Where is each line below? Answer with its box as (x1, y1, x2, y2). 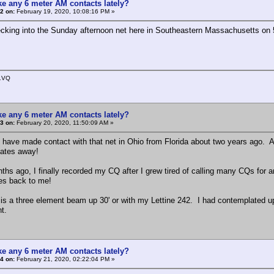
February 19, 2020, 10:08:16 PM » (15, 7, 115, 15)
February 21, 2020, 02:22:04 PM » (15, 255, 115, 262)
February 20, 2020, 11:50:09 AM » (15, 119, 114, 126)
